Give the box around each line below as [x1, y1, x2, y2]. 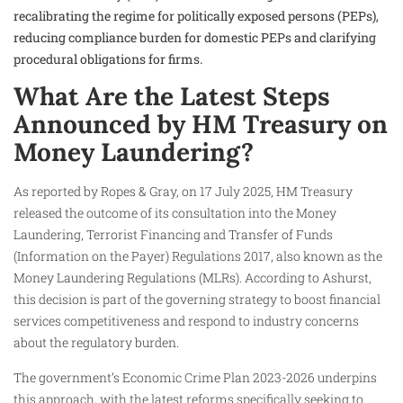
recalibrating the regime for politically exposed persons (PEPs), [13, 6, 379, 24]
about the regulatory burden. [13, 334, 179, 352]
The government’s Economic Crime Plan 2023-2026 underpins [13, 368, 377, 386]
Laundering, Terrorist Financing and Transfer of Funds [13, 226, 333, 244]
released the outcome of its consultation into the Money [13, 204, 336, 222]
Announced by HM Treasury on [13, 108, 388, 141]
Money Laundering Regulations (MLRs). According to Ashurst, [13, 269, 372, 287]
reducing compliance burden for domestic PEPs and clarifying [13, 28, 376, 46]
